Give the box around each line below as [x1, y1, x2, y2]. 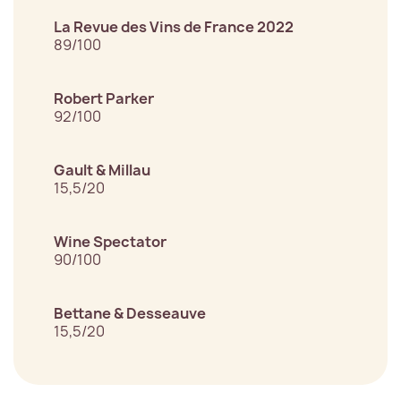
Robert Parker [54, 89, 154, 109]
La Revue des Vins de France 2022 [54, 17, 294, 38]
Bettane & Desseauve [54, 303, 206, 324]
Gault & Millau [54, 160, 150, 181]
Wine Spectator [54, 232, 166, 252]
